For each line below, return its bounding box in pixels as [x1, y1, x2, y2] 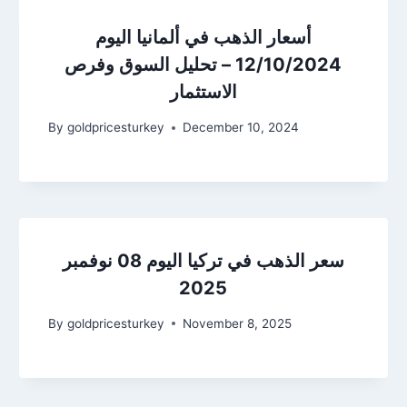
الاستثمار [169, 81, 237, 104]
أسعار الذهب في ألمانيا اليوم [94, 26, 312, 49]
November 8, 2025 [182, 315, 292, 331]
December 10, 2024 [182, 120, 299, 135]
